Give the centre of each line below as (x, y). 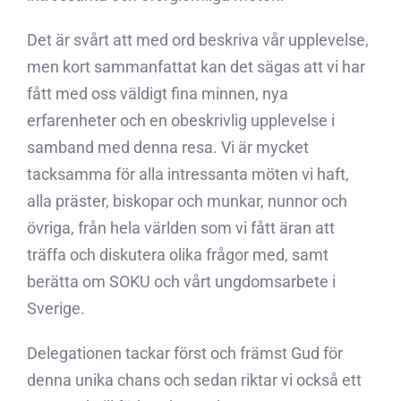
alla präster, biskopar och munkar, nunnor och (187, 201)
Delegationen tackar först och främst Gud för (185, 353)
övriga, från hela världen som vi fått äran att (181, 228)
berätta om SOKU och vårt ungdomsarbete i (181, 282)
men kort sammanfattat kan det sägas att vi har (196, 67)
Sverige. (56, 308)
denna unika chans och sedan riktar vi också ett (194, 380)
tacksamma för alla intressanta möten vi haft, (188, 174)
